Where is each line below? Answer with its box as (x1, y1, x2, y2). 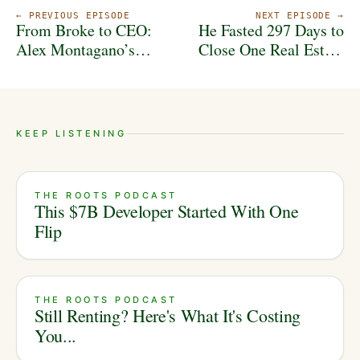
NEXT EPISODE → (255, 10, 344, 22)
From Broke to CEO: (16, 19, 152, 42)
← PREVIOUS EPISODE (16, 10, 130, 22)
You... (35, 324, 77, 348)
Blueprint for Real (16, 58, 134, 80)
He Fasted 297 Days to (198, 19, 344, 42)
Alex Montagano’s (16, 39, 135, 61)
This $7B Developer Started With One (35, 199, 299, 223)
